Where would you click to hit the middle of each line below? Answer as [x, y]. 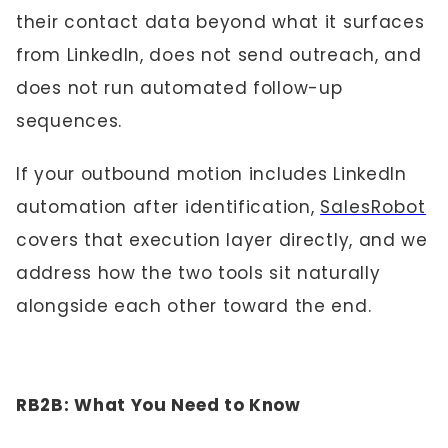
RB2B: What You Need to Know [158, 405]
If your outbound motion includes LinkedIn [211, 174]
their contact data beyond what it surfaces [220, 22]
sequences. [69, 121]
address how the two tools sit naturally [198, 273]
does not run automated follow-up [179, 88]
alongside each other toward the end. [194, 306]
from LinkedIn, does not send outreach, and [219, 55]
